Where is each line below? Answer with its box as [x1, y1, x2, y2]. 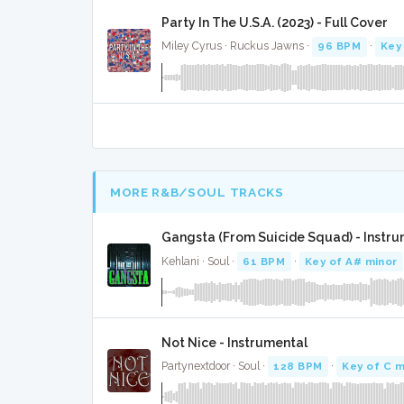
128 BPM [273, 360, 323, 373]
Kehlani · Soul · [161, 254, 237, 268]
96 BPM [317, 40, 362, 53]
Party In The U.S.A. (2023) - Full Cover [161, 15, 388, 31]
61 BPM [243, 254, 286, 268]
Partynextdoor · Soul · [161, 360, 268, 373]
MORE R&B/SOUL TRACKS [110, 184, 284, 199]
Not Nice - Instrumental [161, 335, 308, 350]
